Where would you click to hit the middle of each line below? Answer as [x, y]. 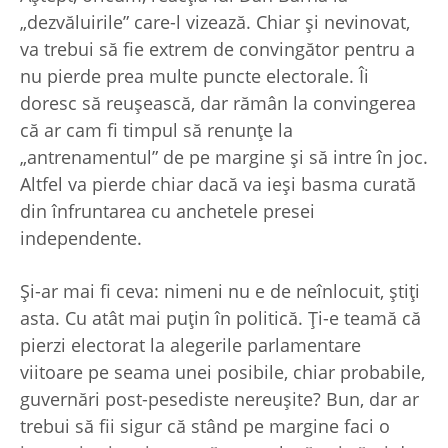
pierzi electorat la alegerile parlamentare [190, 344]
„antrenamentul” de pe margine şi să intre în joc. [224, 156]
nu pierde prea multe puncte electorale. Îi [194, 75]
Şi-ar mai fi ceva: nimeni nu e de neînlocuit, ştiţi [220, 290]
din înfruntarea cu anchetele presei [167, 210]
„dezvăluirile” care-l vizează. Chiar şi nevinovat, [215, 21]
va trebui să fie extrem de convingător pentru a [217, 48]
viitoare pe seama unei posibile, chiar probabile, [222, 371]
